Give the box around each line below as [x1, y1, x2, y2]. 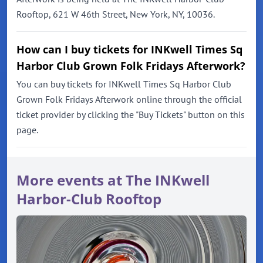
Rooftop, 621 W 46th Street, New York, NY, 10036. [16, 8, 215, 21]
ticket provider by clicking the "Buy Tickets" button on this [16, 109, 245, 121]
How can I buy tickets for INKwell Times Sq [16, 42, 242, 57]
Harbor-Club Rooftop [16, 189, 161, 209]
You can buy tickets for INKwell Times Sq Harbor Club [16, 78, 231, 90]
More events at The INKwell [16, 170, 210, 190]
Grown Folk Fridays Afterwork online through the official [16, 93, 242, 106]
